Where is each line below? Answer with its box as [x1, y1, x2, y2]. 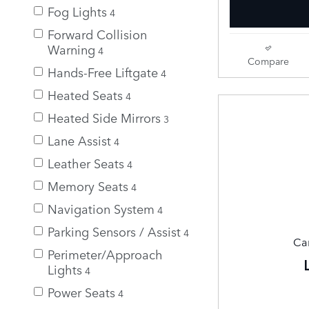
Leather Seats [48, 153, 124, 172]
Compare [247, 53, 289, 68]
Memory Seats [48, 176, 128, 195]
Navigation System [48, 199, 154, 217]
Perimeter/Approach [48, 244, 163, 263]
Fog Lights [48, 1, 107, 20]
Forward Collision [48, 24, 147, 43]
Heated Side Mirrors [48, 108, 161, 126]
